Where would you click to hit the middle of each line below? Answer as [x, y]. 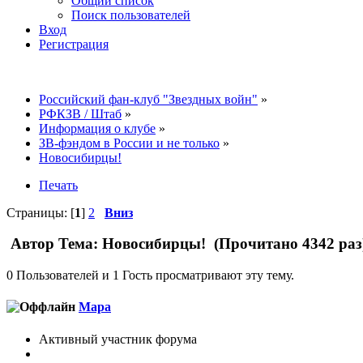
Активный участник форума [118, 339]
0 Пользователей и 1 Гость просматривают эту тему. [150, 275]
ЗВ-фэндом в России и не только [129, 143]
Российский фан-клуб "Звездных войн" [148, 99]
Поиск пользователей [131, 15]
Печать [58, 185]
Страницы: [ [41, 212]
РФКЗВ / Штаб [80, 113]
